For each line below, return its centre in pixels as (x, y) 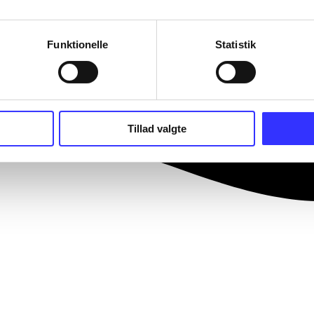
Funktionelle (78, 44)
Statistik (235, 44)
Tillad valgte (157, 128)
